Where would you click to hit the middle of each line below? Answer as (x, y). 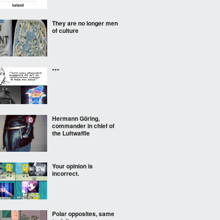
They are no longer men (85, 23)
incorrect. (66, 173)
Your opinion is (72, 166)
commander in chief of (83, 126)
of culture (65, 30)
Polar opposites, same (83, 214)
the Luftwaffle (71, 133)
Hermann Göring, (76, 118)
